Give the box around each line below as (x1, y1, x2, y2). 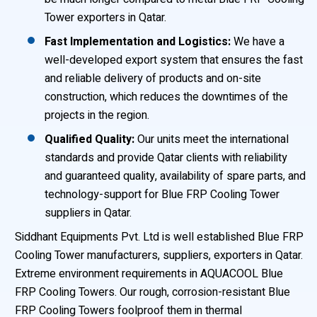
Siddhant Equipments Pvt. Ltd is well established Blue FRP (15, 229, 304, 246)
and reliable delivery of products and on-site (45, 70, 261, 87)
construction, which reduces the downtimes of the (45, 88, 288, 105)
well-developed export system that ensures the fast (45, 52, 303, 69)
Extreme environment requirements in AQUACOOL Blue (15, 265, 284, 282)
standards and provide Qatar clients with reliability (45, 149, 287, 166)
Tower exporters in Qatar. (45, 9, 166, 26)
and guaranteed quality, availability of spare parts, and (45, 168, 306, 185)
